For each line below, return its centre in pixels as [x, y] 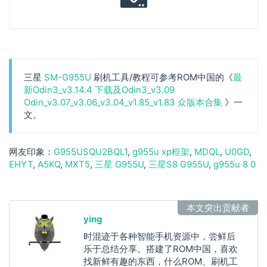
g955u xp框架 [161, 151]
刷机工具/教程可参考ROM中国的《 [162, 77]
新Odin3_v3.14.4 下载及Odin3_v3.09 [99, 89]
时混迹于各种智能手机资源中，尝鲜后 [159, 236]
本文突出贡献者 [218, 207]
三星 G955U [119, 164]
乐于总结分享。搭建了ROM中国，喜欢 [161, 249]
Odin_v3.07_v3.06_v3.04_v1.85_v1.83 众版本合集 [124, 102]
